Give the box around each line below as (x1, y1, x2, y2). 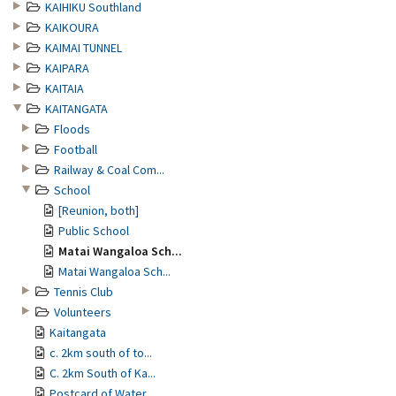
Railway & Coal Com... (54, 162, 164, 178)
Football (54, 141, 97, 157)
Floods (54, 121, 90, 137)
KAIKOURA (45, 19, 99, 35)
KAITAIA (45, 80, 84, 96)
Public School (58, 223, 129, 239)
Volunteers (54, 304, 111, 320)
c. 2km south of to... (49, 345, 152, 361)
